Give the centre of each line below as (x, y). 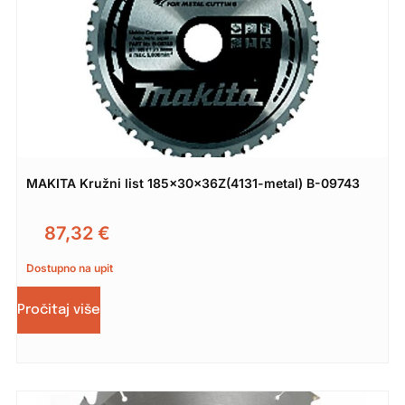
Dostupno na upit (69, 268)
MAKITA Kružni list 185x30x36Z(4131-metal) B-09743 (193, 183)
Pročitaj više (58, 310)
